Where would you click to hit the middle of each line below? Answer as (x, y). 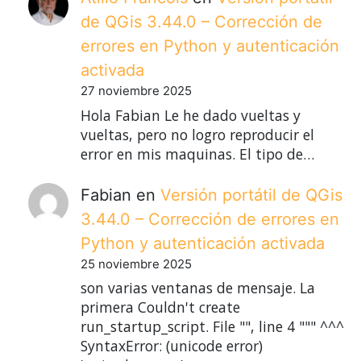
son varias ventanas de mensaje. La (198, 288)
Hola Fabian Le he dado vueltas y (191, 115)
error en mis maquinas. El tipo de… (197, 154)
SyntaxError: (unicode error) (172, 346)
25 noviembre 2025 (136, 264)
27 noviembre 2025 (136, 91)
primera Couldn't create (160, 307)
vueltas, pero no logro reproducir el (197, 134)
